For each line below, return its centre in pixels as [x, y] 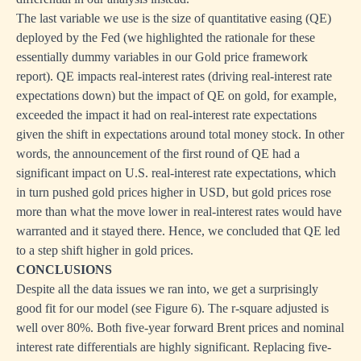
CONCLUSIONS [64, 270]
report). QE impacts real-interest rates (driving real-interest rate [174, 77]
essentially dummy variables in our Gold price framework [162, 57]
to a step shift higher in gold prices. [105, 251]
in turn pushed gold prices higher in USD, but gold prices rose [174, 193]
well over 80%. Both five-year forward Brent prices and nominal [180, 328]
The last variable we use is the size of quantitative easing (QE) [174, 19]
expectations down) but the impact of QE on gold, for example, [176, 96]
